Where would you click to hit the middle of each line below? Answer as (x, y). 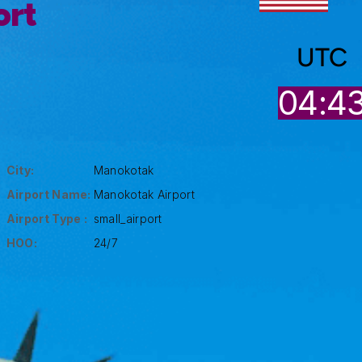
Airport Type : (47, 218)
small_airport (128, 218)
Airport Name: (48, 194)
